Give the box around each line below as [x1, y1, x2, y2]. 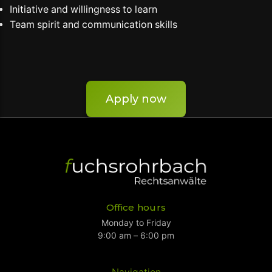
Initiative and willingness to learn [10, 4, 157, 15]
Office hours [106, 202, 166, 213]
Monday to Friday [101, 217, 171, 229]
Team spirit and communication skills [10, 19, 177, 30]
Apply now [106, 92, 166, 106]
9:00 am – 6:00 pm [98, 230, 174, 242]
